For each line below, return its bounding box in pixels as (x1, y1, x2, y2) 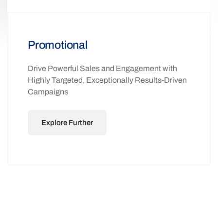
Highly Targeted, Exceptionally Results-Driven (28, 76, 187, 85)
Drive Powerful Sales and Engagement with (28, 64, 177, 73)
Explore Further (41, 119, 93, 127)
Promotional (28, 39, 88, 52)
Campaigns (28, 88, 68, 96)
